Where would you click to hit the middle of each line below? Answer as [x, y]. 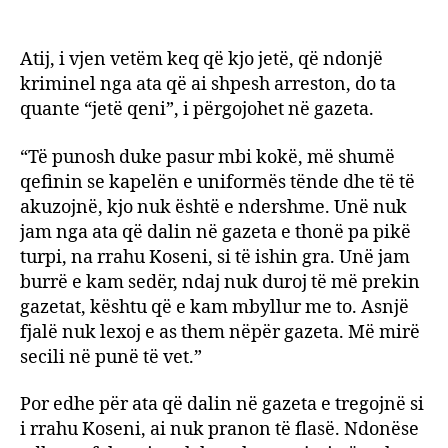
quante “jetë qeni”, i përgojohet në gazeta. [197, 109]
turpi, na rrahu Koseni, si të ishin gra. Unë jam [215, 257]
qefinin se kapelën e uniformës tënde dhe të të [217, 182]
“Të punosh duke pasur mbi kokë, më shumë [207, 157]
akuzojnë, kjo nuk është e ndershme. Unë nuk [213, 207]
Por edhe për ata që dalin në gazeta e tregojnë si [222, 404]
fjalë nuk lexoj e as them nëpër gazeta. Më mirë [220, 332]
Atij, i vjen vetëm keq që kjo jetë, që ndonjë [201, 59]
